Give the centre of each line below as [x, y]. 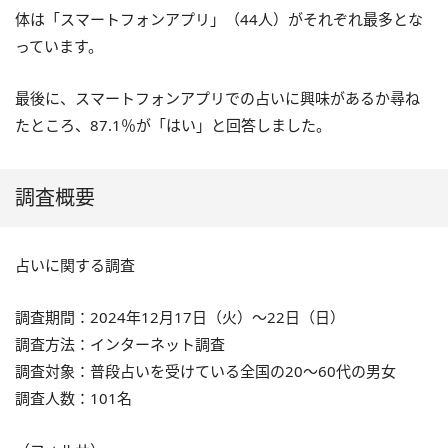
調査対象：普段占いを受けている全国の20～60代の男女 [205, 370]
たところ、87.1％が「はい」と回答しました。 [173, 124]
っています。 [59, 45]
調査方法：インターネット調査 [120, 343]
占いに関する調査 [75, 264]
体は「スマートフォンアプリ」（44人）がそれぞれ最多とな [219, 18]
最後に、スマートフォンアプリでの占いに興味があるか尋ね [217, 97]
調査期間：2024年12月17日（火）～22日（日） [180, 316]
